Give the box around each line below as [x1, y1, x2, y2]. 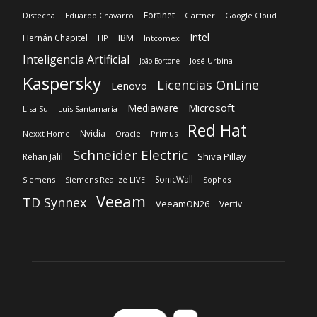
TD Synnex [23, 193, 86, 211]
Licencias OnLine [157, 76, 259, 93]
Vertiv [219, 197, 242, 210]
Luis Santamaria [58, 103, 117, 114]
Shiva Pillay [197, 149, 246, 163]
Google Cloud [225, 9, 277, 21]
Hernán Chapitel [23, 31, 88, 44]
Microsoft [188, 100, 235, 115]
